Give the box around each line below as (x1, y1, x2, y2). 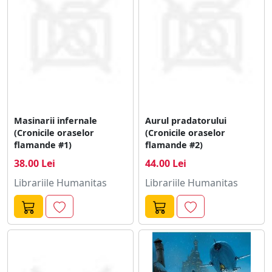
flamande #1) (14, 138, 72, 151)
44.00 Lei (145, 156, 186, 170)
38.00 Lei (14, 156, 55, 170)
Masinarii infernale (14, 114, 97, 126)
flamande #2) (145, 138, 203, 151)
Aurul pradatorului (145, 114, 226, 126)
